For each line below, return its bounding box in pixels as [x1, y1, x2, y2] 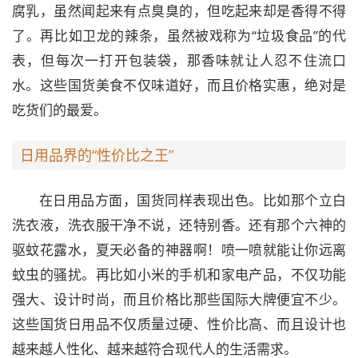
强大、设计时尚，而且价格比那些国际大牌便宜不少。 [12, 289, 346, 308]
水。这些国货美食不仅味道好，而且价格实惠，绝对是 [12, 75, 346, 94]
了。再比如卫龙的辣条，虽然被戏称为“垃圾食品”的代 [12, 26, 346, 45]
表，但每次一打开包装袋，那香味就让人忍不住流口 [12, 50, 346, 70]
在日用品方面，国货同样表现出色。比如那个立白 [39, 190, 346, 209]
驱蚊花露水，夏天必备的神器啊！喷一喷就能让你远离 [12, 240, 346, 259]
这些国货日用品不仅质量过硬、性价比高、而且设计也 [12, 314, 346, 333]
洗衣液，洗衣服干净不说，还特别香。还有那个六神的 [12, 215, 346, 234]
